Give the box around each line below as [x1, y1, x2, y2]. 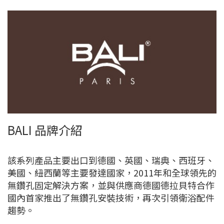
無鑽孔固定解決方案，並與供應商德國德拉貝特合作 [7, 178, 214, 191]
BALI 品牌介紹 [7, 120, 82, 138]
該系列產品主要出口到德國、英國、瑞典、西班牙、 [7, 153, 214, 166]
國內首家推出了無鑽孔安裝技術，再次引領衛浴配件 [7, 190, 214, 204]
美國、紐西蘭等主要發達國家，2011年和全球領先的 [7, 165, 216, 179]
